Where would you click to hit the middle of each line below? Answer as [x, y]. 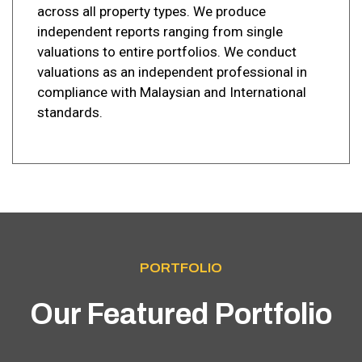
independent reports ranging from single [160, 31]
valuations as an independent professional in [172, 72]
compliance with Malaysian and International [172, 92]
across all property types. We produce [152, 11]
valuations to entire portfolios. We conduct [167, 51]
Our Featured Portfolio [181, 314]
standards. [70, 112]
